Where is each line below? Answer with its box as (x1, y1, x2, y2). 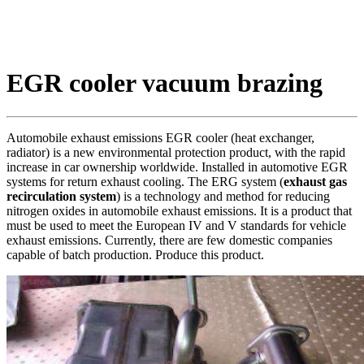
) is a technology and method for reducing (116, 188, 330, 203)
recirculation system (6, 188, 116, 203)
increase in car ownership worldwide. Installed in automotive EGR (6, 159, 348, 174)
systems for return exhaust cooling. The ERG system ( (6, 174, 284, 188)
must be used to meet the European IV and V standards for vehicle (6, 218, 346, 232)
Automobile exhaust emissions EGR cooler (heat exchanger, (6, 130, 314, 145)
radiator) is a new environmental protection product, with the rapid (6, 145, 345, 159)
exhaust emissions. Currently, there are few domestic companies (6, 232, 332, 247)
